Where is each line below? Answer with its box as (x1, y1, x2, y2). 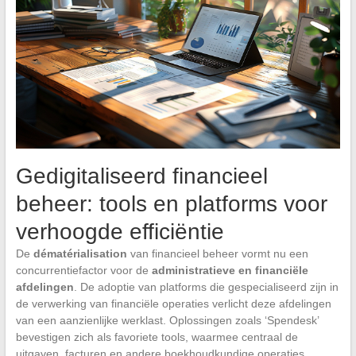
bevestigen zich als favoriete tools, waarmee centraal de (15, 330, 298, 343)
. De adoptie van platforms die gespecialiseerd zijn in (73, 280, 339, 293)
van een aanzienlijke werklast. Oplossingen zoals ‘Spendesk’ (15, 313, 319, 327)
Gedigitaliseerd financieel (15, 163, 268, 188)
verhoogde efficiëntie (15, 219, 224, 244)
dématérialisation (33, 246, 127, 260)
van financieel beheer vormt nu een (126, 246, 308, 260)
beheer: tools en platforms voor (15, 191, 327, 216)
